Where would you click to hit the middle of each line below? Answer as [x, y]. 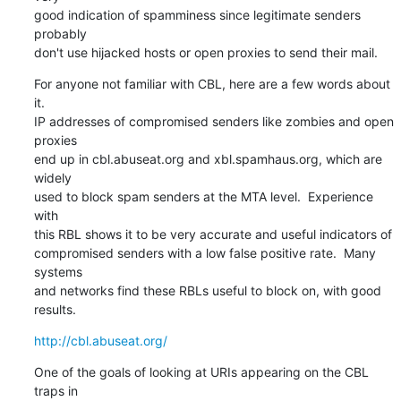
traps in [55, 390]
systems [58, 271]
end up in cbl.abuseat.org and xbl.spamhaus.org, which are [208, 158]
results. [55, 309]
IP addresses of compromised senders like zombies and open [213, 121]
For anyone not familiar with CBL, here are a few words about [212, 83]
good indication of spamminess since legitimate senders [197, 14]
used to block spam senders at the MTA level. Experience [203, 196]
